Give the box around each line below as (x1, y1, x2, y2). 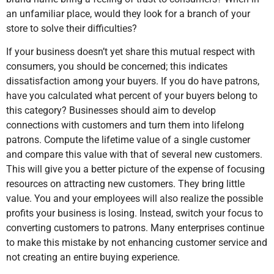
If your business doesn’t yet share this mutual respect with (6, 46, 255, 58)
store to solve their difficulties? (6, 22, 137, 34)
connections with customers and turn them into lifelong (6, 119, 244, 131)
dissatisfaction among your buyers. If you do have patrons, (6, 75, 259, 87)
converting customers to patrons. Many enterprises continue (6, 222, 264, 234)
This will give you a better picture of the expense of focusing (6, 163, 265, 176)
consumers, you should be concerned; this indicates (6, 61, 228, 73)
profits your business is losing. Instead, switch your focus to (6, 207, 263, 220)
